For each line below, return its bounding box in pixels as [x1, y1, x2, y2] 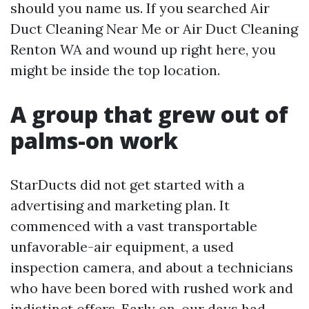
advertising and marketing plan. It [10, 197, 230, 215]
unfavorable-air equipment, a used [10, 238, 234, 256]
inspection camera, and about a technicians [10, 259, 293, 277]
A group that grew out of [10, 99, 288, 130]
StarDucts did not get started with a [10, 176, 245, 194]
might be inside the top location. [10, 61, 220, 79]
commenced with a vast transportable [10, 217, 257, 235]
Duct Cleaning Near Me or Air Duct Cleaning [10, 20, 298, 38]
